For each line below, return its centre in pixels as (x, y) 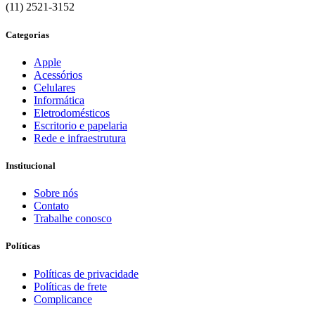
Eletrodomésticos (72, 112)
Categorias (27, 34)
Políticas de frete (70, 286)
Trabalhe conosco (73, 219)
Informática (59, 100)
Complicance (63, 299)
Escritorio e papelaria (81, 125)
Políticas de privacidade (86, 274)
